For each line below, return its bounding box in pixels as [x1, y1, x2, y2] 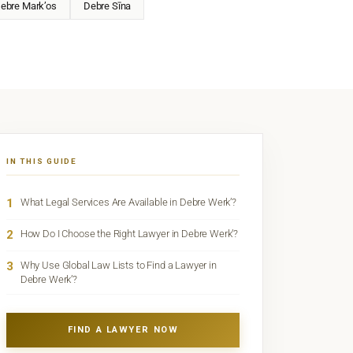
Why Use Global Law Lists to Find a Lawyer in [20, 259, 217, 272]
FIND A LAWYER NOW [67, 324, 179, 335]
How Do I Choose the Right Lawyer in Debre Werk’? [20, 228, 239, 240]
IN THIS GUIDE [6, 157, 78, 166]
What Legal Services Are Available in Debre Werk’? [20, 196, 236, 209]
